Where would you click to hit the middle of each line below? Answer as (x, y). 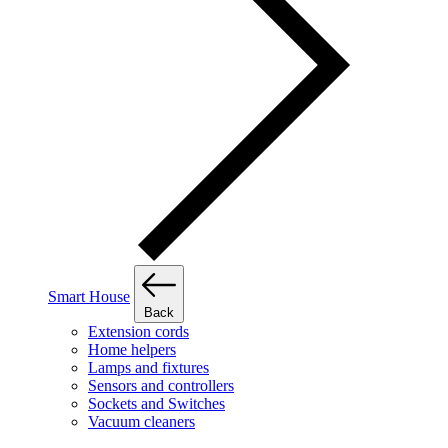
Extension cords (138, 332)
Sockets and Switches (156, 404)
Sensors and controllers (161, 386)
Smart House (89, 297)
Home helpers (132, 350)
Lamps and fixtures (148, 368)
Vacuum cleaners (141, 422)
